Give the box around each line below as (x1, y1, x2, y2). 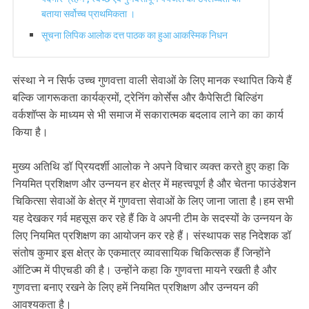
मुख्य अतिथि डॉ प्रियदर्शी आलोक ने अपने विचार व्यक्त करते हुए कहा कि (12, 159, 289, 173)
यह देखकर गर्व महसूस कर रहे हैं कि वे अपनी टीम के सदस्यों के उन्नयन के (12, 211, 292, 225)
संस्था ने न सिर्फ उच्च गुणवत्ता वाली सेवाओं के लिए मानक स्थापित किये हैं (12, 73, 292, 87)
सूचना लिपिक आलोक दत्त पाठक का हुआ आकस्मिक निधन (41, 30, 228, 41)
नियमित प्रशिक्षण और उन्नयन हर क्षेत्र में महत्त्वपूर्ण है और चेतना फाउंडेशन (12, 177, 296, 190)
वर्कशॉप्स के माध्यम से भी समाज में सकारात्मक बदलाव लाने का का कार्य (12, 108, 283, 121)
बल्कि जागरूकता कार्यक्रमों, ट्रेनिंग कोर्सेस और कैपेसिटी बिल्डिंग (12, 90, 263, 104)
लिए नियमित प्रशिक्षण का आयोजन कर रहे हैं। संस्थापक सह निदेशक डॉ (12, 228, 291, 242)
